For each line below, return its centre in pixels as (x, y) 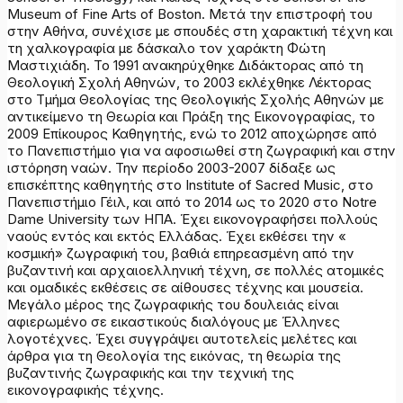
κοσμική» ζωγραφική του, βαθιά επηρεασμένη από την (181, 253)
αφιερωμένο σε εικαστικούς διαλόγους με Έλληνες (174, 321)
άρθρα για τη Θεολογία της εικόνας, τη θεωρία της (174, 355)
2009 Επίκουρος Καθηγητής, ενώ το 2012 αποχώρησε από (192, 133)
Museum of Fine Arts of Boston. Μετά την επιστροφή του (190, 13)
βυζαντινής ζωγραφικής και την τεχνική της (151, 372)
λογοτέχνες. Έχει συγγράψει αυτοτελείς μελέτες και (182, 338)
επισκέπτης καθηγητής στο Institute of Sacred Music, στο (190, 184)
